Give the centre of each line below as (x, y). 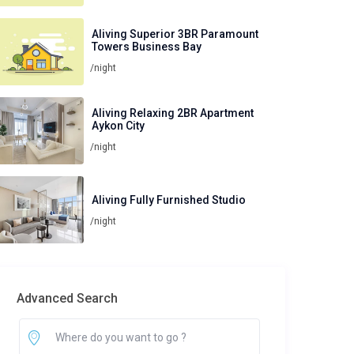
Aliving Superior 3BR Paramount (175, 34)
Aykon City (118, 125)
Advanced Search (67, 299)
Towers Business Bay (147, 46)
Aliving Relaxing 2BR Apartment (173, 113)
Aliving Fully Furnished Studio (169, 200)
